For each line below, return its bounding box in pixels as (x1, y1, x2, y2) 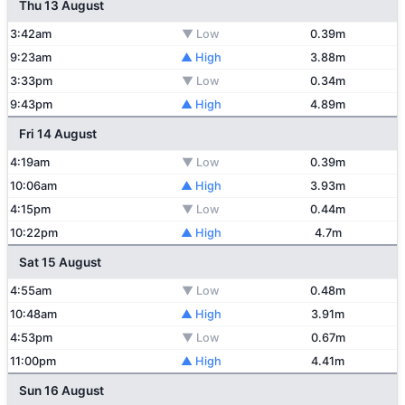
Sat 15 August (19, 255, 101, 269)
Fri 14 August (19, 127, 97, 141)
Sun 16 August (19, 383, 104, 398)
